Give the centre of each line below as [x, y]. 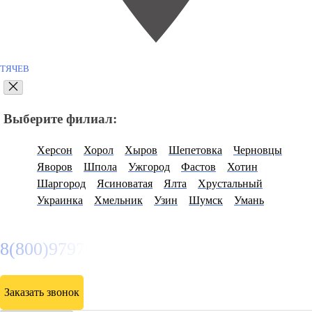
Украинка [60, 200]
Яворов [55, 166]
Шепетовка [195, 150]
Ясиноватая [125, 183]
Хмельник [118, 200]
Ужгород [149, 166]
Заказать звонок [42, 292]
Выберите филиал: [60, 119]
